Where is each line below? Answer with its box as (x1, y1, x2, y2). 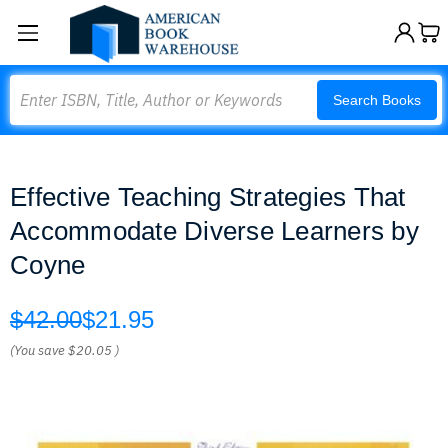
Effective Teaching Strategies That (10, 182, 406, 212)
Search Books (333, 92, 421, 108)
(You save (10, 342, 65, 359)
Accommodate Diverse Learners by (10, 216, 419, 246)
